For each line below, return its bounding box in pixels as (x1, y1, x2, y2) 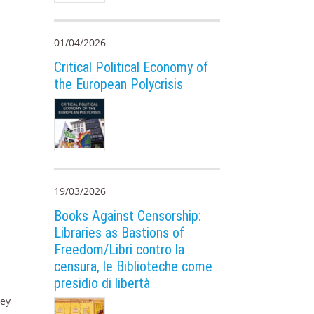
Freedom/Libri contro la (54, 241, 185, 259)
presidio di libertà (54, 275, 151, 292)
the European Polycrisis (54, 75, 184, 93)
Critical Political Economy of (54, 58, 209, 76)
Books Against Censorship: (54, 207, 202, 225)
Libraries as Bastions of (54, 224, 185, 242)
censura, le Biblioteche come (54, 258, 213, 275)
